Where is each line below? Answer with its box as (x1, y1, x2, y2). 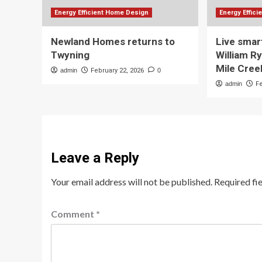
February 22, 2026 (91, 67, 144, 75)
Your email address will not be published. (51, 176, 212, 188)
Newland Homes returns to (51, 36, 175, 48)
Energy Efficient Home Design (54, 9, 149, 17)
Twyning (51, 49, 89, 61)
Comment (51, 208, 96, 220)
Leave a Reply (51, 150, 139, 167)
